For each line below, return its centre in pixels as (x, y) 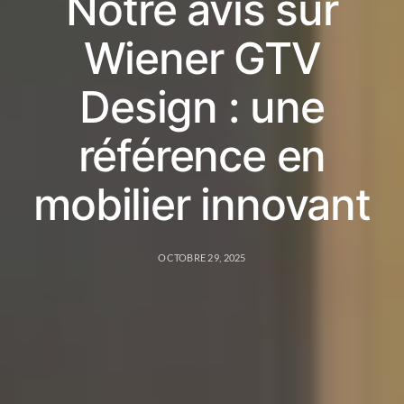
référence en (202, 155)
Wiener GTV (202, 58)
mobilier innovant (202, 204)
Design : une (202, 106)
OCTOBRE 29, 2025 (202, 257)
